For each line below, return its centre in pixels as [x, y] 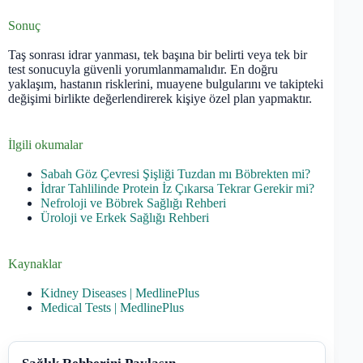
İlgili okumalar [45, 144]
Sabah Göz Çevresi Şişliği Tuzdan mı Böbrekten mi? [175, 173]
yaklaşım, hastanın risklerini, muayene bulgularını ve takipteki [166, 83]
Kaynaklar [35, 263]
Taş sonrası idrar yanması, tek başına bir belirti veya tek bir [158, 54]
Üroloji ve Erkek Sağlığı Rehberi [125, 217]
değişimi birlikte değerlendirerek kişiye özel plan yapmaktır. [160, 98]
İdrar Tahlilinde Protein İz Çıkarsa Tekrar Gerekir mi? [177, 188]
